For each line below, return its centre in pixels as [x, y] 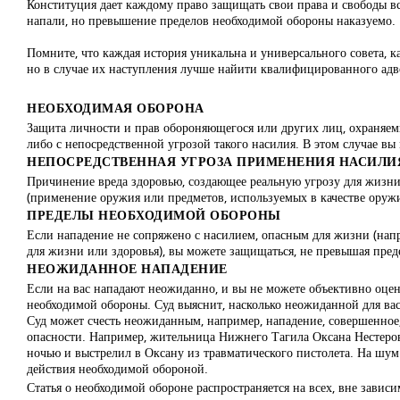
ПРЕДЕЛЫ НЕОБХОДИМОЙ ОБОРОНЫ [154, 216]
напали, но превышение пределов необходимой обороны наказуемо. [211, 20]
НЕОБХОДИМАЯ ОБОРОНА [116, 108]
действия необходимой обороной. [117, 368]
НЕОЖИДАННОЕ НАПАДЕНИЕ [127, 269]
